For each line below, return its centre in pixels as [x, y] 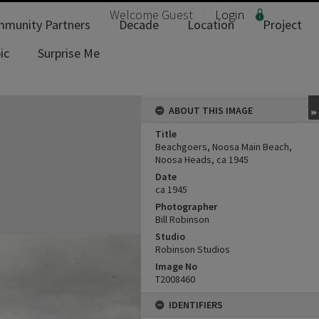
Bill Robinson [182, 219]
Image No [176, 266]
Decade [139, 25]
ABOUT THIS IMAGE [211, 110]
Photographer [186, 206]
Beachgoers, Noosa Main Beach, [224, 147]
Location [211, 25]
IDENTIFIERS [196, 305]
